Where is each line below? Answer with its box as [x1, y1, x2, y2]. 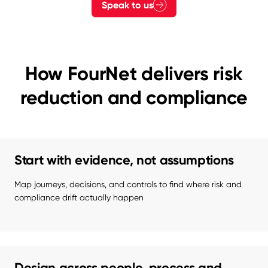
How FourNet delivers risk [25, 62, 243, 86]
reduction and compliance [20, 86, 248, 109]
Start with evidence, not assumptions [14, 152, 234, 169]
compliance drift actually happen [14, 193, 144, 203]
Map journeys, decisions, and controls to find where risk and [14, 179, 242, 190]
